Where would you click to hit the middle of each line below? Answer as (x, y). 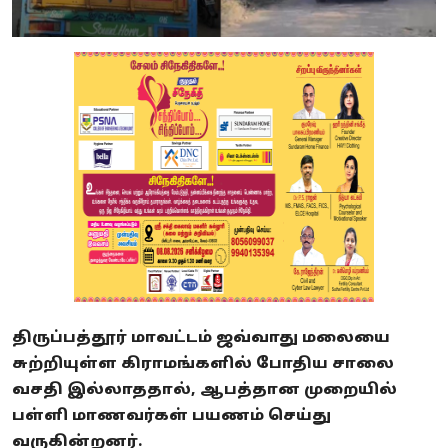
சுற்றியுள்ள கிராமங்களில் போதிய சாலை (203, 365)
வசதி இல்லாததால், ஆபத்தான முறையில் (204, 391)
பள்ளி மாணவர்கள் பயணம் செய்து (171, 417)
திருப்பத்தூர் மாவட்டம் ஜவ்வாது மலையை (201, 339)
